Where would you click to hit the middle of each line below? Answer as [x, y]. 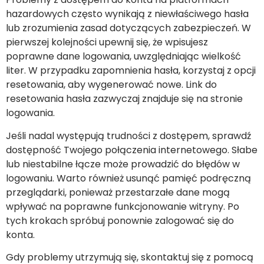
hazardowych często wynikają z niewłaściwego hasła [127, 14]
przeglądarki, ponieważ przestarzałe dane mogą [118, 192]
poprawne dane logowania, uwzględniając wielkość [123, 57]
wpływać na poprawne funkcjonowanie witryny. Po [123, 206]
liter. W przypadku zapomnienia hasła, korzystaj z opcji [131, 71]
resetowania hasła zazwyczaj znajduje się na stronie [124, 99]
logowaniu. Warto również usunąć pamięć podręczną [128, 178]
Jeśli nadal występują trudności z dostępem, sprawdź [128, 136]
